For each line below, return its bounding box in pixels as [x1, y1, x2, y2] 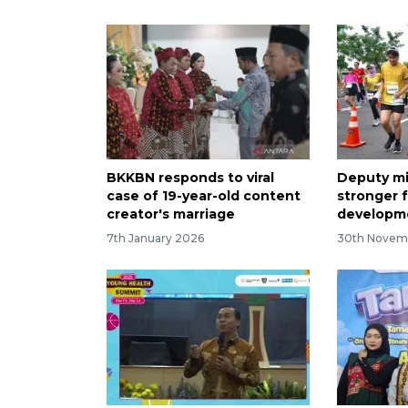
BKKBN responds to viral [107, 169, 274, 187]
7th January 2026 [107, 231, 204, 246]
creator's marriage [107, 206, 235, 223]
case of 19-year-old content [107, 188, 301, 205]
